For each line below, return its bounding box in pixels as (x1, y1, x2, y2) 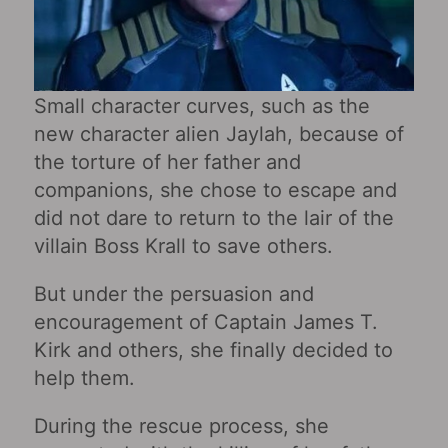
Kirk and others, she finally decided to (33, 337, 393, 362)
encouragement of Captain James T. (33, 309, 378, 334)
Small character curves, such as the (33, 93, 370, 118)
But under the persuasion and (33, 281, 314, 306)
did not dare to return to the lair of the (33, 205, 394, 230)
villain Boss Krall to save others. (33, 233, 333, 258)
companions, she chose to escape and (33, 177, 397, 202)
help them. (33, 365, 135, 390)
